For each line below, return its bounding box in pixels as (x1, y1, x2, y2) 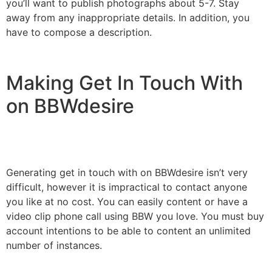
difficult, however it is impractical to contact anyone (6, 180, 247, 193)
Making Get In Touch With (6, 70, 243, 95)
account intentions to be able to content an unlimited (6, 224, 251, 237)
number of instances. (6, 239, 102, 251)
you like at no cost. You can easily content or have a (6, 195, 248, 208)
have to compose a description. (6, 26, 152, 39)
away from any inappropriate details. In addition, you (6, 12, 250, 24)
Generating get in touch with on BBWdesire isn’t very (6, 166, 248, 178)
